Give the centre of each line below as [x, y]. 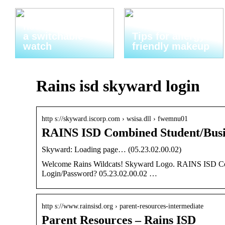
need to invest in [63, 26]
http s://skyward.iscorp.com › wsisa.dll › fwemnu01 [115, 119]
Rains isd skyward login [118, 86]
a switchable [53, 36]
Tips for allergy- [171, 36]
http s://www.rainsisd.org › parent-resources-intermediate [123, 206]
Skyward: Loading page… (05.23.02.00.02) [111, 149]
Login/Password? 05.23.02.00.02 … [99, 173]
